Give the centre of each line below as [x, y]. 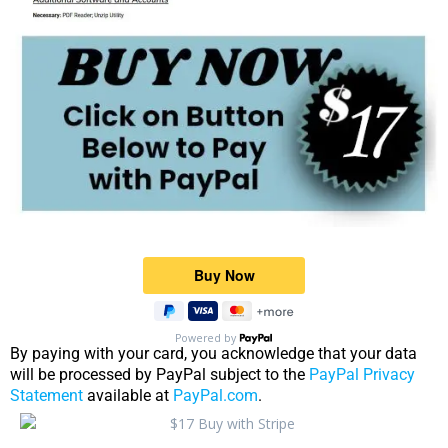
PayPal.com [215, 395]
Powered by [206, 337]
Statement [46, 395]
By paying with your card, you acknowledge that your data [213, 353]
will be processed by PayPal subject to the [159, 374]
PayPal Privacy [362, 374]
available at [128, 395]
